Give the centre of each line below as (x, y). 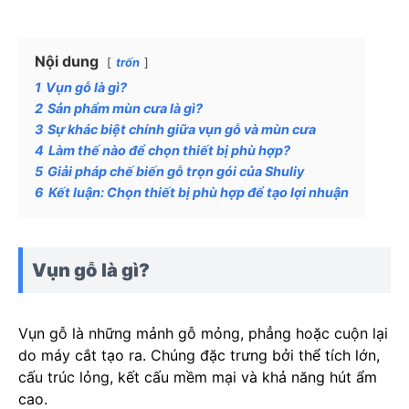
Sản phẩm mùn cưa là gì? (125, 108)
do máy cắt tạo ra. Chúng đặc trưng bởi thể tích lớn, (199, 355)
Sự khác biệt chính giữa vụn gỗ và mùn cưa (182, 129)
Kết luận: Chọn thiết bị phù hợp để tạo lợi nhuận (199, 192)
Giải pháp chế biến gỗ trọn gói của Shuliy (176, 171)
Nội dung (67, 61)
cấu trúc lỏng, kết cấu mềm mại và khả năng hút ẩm (198, 377)
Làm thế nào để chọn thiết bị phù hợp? (169, 150)
